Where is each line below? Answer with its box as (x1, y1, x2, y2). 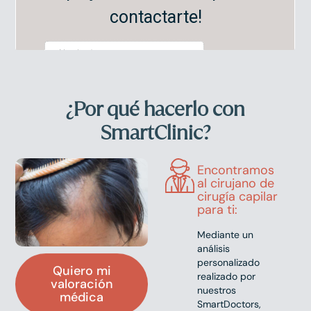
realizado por (196, 270, 255, 283)
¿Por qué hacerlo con (66, 96, 245, 121)
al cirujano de (196, 175, 274, 192)
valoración (50, 275, 113, 292)
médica (60, 288, 104, 305)
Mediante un (196, 228, 253, 242)
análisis (196, 242, 230, 255)
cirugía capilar (196, 188, 278, 205)
